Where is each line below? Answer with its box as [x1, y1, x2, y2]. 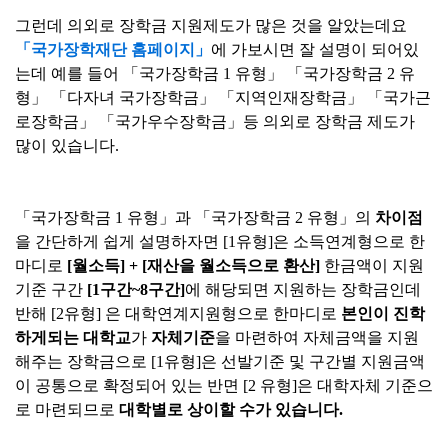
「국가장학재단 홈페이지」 [15, 41, 211, 58]
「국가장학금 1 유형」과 [15, 209, 191, 226]
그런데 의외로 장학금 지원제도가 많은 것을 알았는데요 [15, 17, 407, 34]
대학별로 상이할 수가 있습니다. [119, 401, 343, 418]
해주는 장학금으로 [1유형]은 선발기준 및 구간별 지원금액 [15, 353, 425, 370]
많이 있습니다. [15, 137, 119, 154]
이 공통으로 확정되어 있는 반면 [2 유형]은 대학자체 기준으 [15, 377, 433, 394]
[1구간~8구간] [87, 281, 185, 298]
